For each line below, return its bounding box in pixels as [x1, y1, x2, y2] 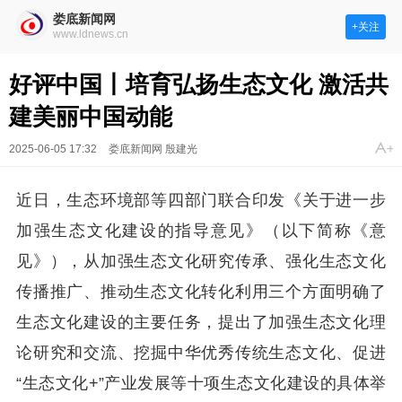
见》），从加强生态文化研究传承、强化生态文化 [16, 252, 386, 270]
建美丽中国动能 [9, 103, 172, 130]
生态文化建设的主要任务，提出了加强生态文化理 [16, 313, 386, 331]
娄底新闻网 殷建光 [109, 143, 197, 155]
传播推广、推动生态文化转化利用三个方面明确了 [16, 283, 386, 301]
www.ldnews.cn [53, 28, 128, 40]
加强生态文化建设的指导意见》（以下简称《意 [16, 222, 386, 240]
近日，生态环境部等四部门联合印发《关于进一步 [16, 191, 386, 209]
